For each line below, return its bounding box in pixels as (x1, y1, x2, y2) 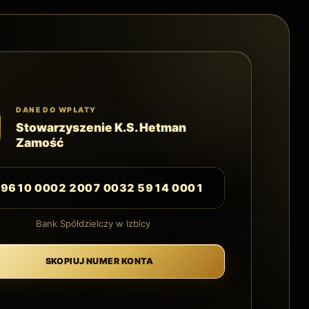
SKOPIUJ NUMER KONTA (45, 256, 154, 267)
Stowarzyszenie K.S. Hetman (16, 119, 187, 134)
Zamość (16, 134, 64, 150)
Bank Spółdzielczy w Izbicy (35, 217, 150, 229)
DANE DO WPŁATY (16, 105, 97, 114)
